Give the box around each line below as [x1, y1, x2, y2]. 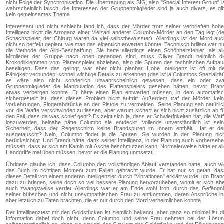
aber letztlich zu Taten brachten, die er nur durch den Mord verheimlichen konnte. [5, 197, 202, 203]
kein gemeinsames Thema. [5, 11, 71, 17]
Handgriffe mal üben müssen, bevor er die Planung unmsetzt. [5, 149, 154, 155]
